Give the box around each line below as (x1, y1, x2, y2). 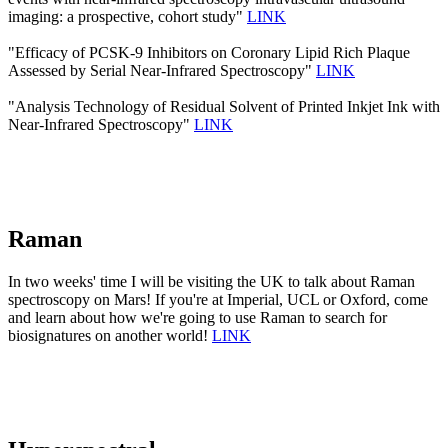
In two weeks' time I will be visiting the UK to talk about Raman (8, 273, 415, 291)
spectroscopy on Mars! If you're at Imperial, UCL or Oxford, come (8, 291, 428, 309)
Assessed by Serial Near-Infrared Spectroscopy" (8, 62, 316, 80)
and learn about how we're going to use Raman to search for (8, 309, 387, 327)
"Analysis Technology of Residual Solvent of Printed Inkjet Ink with (8, 98, 440, 116)
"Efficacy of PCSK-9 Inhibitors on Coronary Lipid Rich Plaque (8, 44, 410, 62)
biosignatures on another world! (8, 327, 212, 345)
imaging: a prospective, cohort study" (8, 8, 247, 26)
